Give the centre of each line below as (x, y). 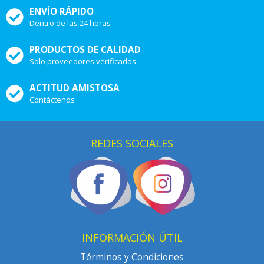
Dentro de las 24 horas (70, 23)
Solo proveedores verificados (83, 62)
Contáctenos (52, 100)
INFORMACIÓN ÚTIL (132, 238)
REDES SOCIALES (132, 143)
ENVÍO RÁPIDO (62, 12)
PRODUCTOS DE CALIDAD (85, 50)
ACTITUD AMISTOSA (75, 88)
